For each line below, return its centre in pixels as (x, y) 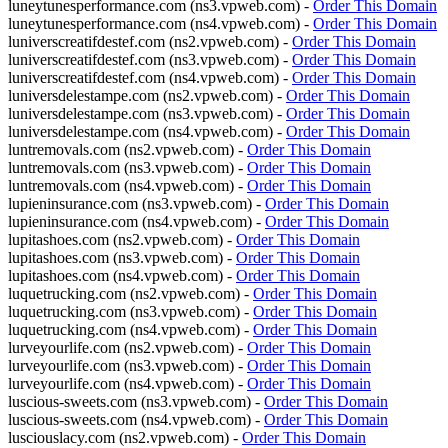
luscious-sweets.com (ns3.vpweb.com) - (136, 401)
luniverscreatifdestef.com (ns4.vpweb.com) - (150, 77)
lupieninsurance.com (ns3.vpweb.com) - (136, 203)
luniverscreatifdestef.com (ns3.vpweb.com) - (150, 59)
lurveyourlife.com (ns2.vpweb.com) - (127, 347)
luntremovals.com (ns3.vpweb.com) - (127, 167)
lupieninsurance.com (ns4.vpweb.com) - (136, 221)
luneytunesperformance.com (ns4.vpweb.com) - (160, 23)
